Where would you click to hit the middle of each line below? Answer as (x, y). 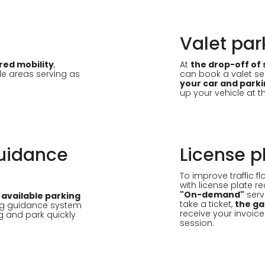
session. (197, 223)
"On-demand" (212, 195)
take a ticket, (207, 204)
